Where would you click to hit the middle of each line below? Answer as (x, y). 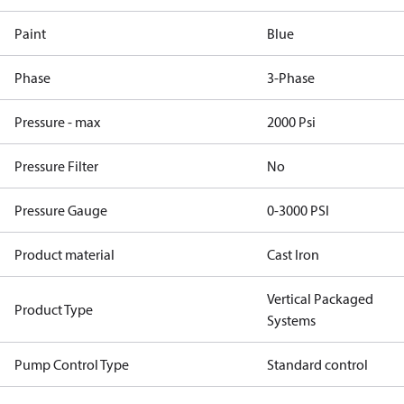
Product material (64, 254)
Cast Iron (293, 254)
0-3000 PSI (298, 210)
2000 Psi (291, 122)
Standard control (317, 364)
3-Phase (291, 78)
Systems (291, 320)
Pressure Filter (56, 166)
